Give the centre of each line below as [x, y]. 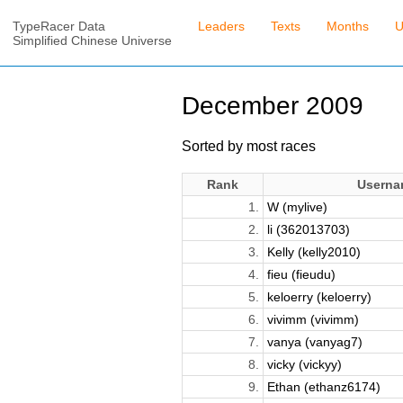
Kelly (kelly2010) [313, 251]
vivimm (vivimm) [313, 319]
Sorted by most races [248, 145]
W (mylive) [297, 206]
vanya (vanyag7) [314, 341]
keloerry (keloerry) [319, 296]
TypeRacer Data [59, 27]
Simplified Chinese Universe [93, 41]
